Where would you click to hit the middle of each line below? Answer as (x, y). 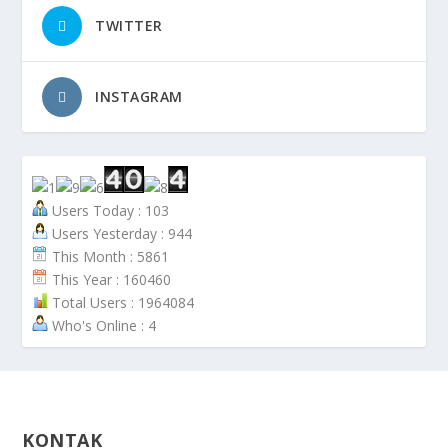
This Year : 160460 (110, 280)
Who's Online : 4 (102, 326)
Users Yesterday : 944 (120, 234)
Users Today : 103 (109, 211)
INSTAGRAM (139, 97)
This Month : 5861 (109, 257)
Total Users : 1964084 (121, 303)
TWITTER (129, 26)
